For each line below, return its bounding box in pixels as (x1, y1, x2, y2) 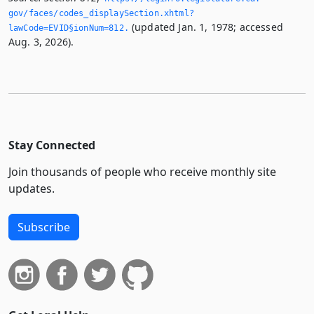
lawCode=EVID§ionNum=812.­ (8, 23, 129, 33)
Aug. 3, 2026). (8, 35, 74, 48)
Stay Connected (8, 137, 95, 153)
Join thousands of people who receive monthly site (8, 164, 276, 179)
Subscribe (18, 219, 70, 235)
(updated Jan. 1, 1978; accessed (128, 20, 283, 34)
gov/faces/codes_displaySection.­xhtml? (8, 8, 194, 18)
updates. (8, 181, 55, 196)
